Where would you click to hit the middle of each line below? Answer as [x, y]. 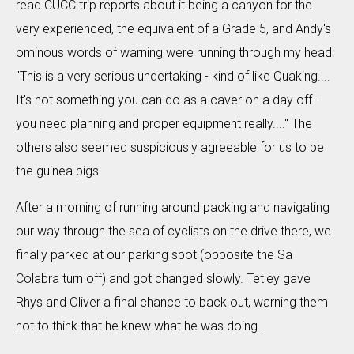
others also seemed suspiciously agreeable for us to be [170, 147]
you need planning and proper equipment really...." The [164, 124]
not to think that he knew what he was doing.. [140, 326]
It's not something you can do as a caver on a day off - [168, 100]
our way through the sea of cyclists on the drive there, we [173, 231]
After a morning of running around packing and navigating [173, 207]
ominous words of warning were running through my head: [175, 53]
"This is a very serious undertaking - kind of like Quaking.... [173, 76]
